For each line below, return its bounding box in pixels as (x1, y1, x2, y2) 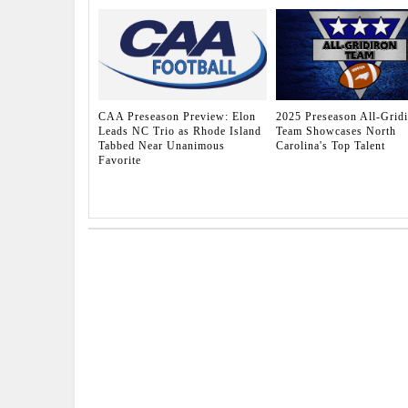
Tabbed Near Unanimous (98, 139, 225, 153)
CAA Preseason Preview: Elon (98, 110, 256, 124)
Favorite (98, 154, 141, 168)
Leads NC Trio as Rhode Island (98, 125, 261, 138)
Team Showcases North (275, 125, 396, 138)
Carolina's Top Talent (275, 139, 385, 153)
